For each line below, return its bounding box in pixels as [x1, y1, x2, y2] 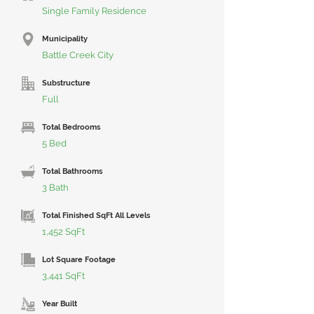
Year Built [42, 299, 77, 308]
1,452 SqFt [42, 226, 85, 237]
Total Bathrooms [42, 167, 102, 176]
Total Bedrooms [42, 123, 100, 132]
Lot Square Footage [42, 255, 116, 264]
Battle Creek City [42, 50, 114, 60]
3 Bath [42, 182, 69, 193]
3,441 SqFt [42, 271, 85, 281]
